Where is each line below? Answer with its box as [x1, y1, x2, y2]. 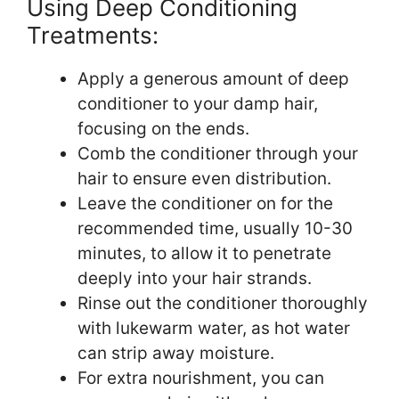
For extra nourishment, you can [77, 367, 324, 388]
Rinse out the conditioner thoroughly [77, 292, 368, 313]
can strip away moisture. [77, 342, 274, 363]
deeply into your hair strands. [77, 267, 312, 289]
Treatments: [27, 20, 159, 49]
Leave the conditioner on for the [77, 192, 333, 214]
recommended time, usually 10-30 [77, 217, 353, 239]
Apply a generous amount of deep [77, 68, 349, 89]
